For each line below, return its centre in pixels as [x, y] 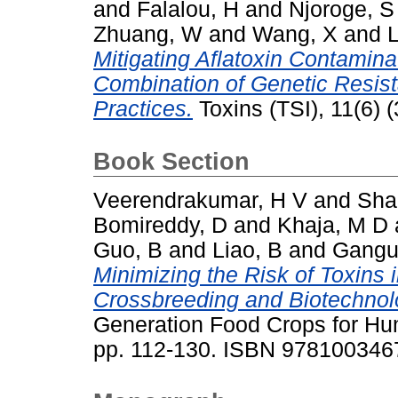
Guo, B [128, 251]
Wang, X [295, 35]
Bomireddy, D [160, 226]
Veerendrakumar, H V [200, 201]
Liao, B [247, 251]
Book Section [171, 162]
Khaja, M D [333, 226]
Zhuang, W [148, 35]
